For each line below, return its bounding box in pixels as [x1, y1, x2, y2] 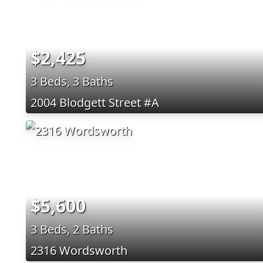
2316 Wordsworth [31, 242, 127, 258]
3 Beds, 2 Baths [31, 221, 113, 237]
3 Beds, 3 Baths [31, 73, 113, 89]
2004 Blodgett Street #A [31, 94, 159, 110]
